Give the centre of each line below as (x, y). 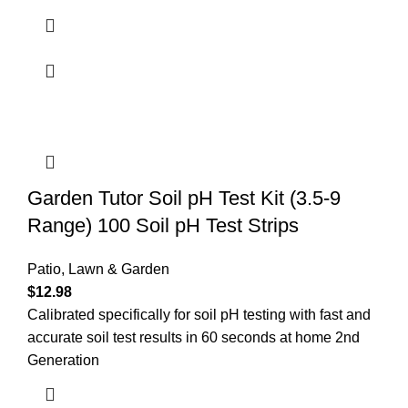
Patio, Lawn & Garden (98, 269)
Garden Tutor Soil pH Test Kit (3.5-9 (184, 198)
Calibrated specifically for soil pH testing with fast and (199, 314)
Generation (63, 360)
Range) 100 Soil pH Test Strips (163, 225)
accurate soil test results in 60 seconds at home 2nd (194, 337)
